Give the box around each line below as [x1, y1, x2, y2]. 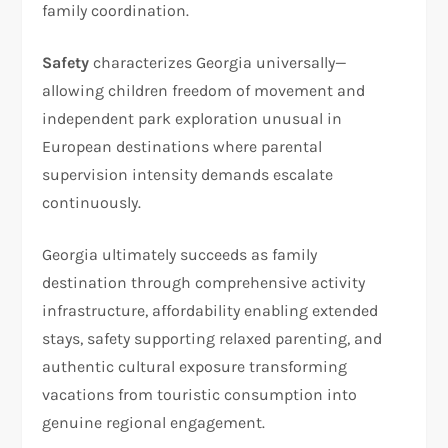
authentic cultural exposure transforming [42, 356, 348, 376]
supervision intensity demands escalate [42, 164, 334, 184]
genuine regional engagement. [42, 412, 266, 432]
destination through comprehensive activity [42, 272, 366, 292]
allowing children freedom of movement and [42, 80, 366, 100]
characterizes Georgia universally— [89, 52, 348, 72]
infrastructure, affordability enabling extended [42, 300, 379, 320]
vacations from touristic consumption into [42, 384, 358, 404]
